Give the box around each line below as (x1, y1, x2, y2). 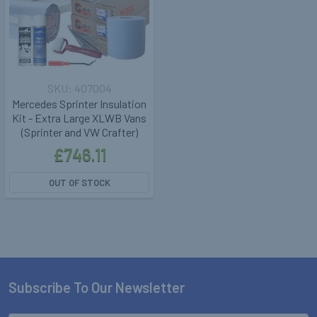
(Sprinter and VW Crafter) (21, 125, 138, 139)
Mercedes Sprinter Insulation (12, 97, 146, 111)
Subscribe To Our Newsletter (8, 279, 185, 296)
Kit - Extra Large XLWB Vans (12, 111, 146, 125)
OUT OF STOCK (48, 177, 110, 189)
